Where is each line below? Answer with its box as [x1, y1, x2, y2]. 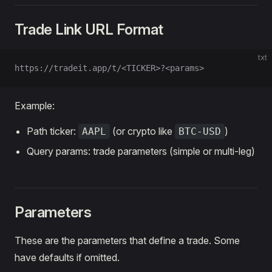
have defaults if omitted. [15, 251, 120, 263]
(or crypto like [110, 124, 175, 137]
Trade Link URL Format [15, 20, 163, 38]
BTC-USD [178, 125, 221, 137]
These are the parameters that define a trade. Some [15, 234, 240, 246]
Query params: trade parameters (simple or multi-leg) [27, 144, 255, 157]
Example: [15, 99, 55, 112]
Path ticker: [27, 124, 78, 137]
